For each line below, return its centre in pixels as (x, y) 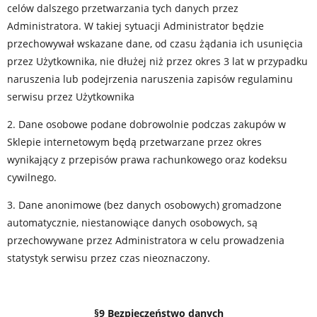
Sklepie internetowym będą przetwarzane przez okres (134, 142)
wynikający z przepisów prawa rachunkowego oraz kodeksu (147, 160)
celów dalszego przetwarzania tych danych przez (123, 8)
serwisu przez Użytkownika (71, 97)
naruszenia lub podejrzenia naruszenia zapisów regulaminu (150, 79)
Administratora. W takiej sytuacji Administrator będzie (136, 26)
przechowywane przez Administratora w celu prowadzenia (146, 240)
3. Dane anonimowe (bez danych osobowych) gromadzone (144, 205)
